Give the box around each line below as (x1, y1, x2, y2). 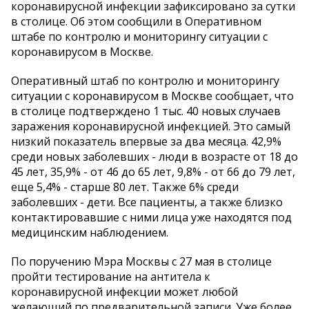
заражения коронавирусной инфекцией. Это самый (11, 119, 290, 134)
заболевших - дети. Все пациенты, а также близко (11, 195, 283, 210)
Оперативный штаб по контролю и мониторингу (11, 73, 279, 89)
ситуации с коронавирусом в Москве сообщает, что (11, 88, 294, 104)
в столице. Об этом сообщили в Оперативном (11, 14, 261, 30)
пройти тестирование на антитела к (11, 269, 210, 285)
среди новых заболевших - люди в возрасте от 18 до (11, 149, 298, 165)
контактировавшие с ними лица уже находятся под (11, 210, 292, 226)
